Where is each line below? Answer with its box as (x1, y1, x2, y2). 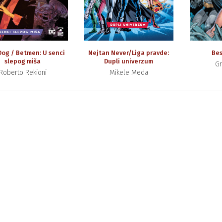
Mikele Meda (109, 68, 148, 77)
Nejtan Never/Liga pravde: (88, 49, 169, 56)
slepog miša (4, 57, 41, 65)
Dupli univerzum (104, 57, 154, 65)
